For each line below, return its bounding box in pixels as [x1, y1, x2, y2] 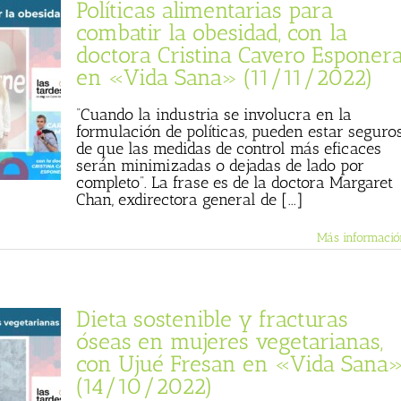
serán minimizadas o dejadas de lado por [76, 156, 364, 175]
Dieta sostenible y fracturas [76, 305, 348, 332]
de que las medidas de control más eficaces [76, 139, 381, 158]
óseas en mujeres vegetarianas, [76, 328, 383, 354]
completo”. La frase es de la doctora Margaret [76, 173, 393, 192]
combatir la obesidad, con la [76, 19, 347, 46]
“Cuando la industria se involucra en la [76, 105, 352, 124]
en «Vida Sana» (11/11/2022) [76, 64, 373, 90]
